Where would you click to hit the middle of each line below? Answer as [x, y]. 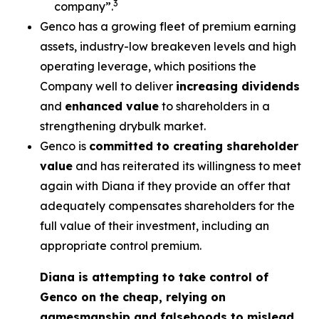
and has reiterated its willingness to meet [187, 166]
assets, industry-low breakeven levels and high [168, 46]
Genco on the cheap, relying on [133, 297]
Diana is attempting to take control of [154, 277]
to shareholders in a [214, 106]
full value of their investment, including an [155, 226]
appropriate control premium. [121, 246]
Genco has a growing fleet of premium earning [168, 26]
